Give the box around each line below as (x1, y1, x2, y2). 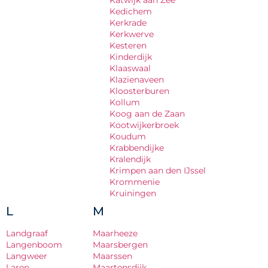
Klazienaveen (109, 74, 164, 85)
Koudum (109, 130, 146, 142)
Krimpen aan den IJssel (109, 165, 206, 176)
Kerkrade (109, 17, 147, 28)
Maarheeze (93, 227, 138, 239)
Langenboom (6, 239, 62, 250)
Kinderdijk (109, 51, 152, 62)
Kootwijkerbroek (109, 119, 179, 130)
